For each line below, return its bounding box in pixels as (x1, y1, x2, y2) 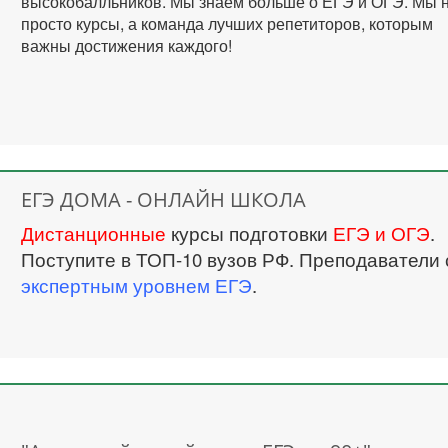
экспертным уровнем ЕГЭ (21, 272, 253, 298)
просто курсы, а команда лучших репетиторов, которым (21, 12, 434, 35)
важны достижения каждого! (21, 34, 233, 57)
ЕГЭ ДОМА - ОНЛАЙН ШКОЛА (21, 186, 307, 213)
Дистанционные (21, 220, 167, 246)
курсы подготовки (166, 220, 334, 246)
